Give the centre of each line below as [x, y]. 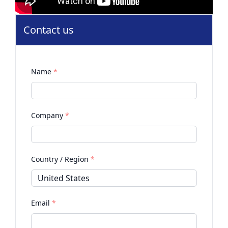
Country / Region [61, 159]
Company [48, 116]
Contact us [49, 30]
